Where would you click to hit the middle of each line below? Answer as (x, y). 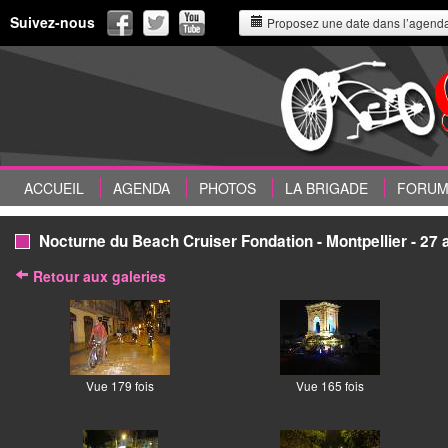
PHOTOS (227, 188)
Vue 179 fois (120, 386)
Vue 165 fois (330, 386)
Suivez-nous (52, 22)
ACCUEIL (54, 188)
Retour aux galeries (97, 276)
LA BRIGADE (326, 188)
